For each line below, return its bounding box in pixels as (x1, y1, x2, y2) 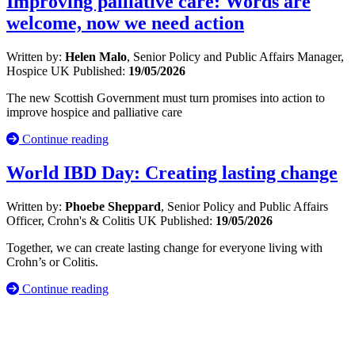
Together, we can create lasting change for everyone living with (6, 241, 323, 255)
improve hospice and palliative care (6, 105, 182, 120)
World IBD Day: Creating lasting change (6, 162, 338, 184)
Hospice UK (6, 64, 73, 78)
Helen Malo (65, 50, 127, 64)
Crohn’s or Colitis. (6, 255, 98, 269)
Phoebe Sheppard (65, 200, 161, 214)
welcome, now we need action (6, 13, 244, 34)
